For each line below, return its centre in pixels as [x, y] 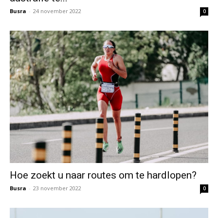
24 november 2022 [57, 11]
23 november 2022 [57, 188]
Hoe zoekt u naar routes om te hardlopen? [103, 175]
